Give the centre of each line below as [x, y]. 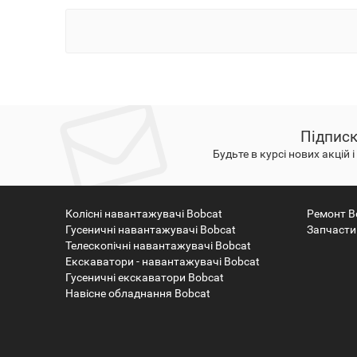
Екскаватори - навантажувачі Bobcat [163, 261]
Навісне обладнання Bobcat [138, 293]
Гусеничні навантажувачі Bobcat [151, 229]
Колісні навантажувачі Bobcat [144, 214]
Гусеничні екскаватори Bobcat [145, 277]
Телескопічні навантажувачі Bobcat [159, 245]
